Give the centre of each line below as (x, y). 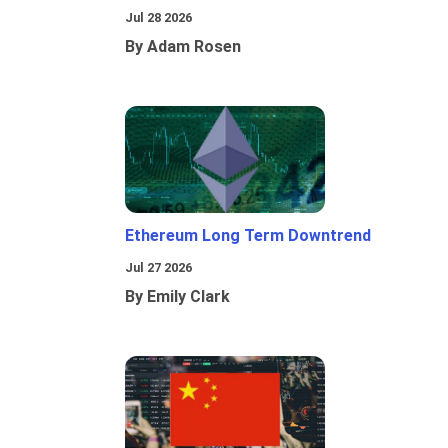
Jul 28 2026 (158, 18)
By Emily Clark (177, 297)
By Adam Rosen (183, 47)
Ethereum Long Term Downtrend (248, 236)
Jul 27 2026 (158, 268)
